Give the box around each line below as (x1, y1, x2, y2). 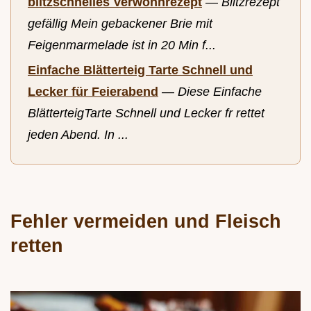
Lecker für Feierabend (28, 85, 158, 99)
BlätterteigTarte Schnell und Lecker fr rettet (28, 106, 264, 121)
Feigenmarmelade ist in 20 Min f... (28, 37, 216, 52)
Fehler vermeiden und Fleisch (10, 210, 281, 232)
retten (10, 234, 63, 256)
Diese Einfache (178, 85, 262, 99)
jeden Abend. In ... (28, 128, 128, 142)
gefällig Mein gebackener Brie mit (28, 16, 212, 31)
